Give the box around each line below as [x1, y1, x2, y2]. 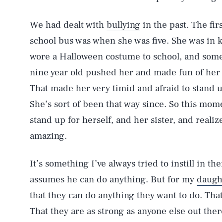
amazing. [30, 129, 67, 142]
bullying [107, 18, 140, 31]
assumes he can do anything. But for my [30, 173, 197, 185]
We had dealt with [30, 18, 107, 31]
